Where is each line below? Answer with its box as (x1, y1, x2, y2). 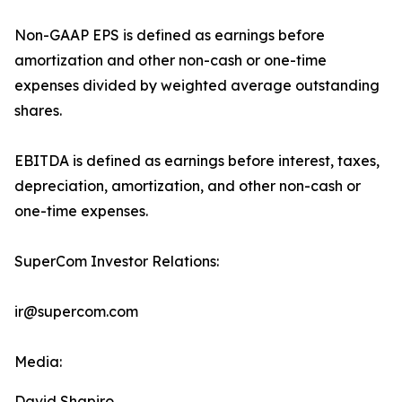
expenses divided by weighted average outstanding (14, 76, 380, 95)
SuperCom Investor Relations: (14, 252, 219, 271)
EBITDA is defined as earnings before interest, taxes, (14, 152, 380, 170)
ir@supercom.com (14, 302, 138, 321)
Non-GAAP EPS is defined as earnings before (14, 26, 325, 45)
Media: (14, 353, 62, 371)
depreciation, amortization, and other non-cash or (14, 177, 361, 196)
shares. (14, 101, 62, 120)
